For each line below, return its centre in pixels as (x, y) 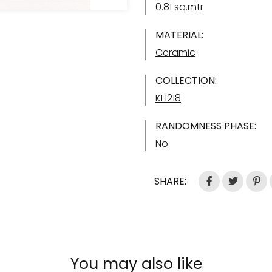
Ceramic (175, 53)
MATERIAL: (179, 35)
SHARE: (170, 181)
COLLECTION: (186, 80)
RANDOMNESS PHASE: (206, 126)
